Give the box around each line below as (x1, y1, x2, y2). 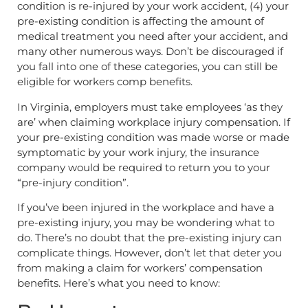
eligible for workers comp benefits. (17, 75, 192, 89)
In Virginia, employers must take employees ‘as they (17, 100, 283, 113)
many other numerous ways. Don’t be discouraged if (17, 45, 283, 58)
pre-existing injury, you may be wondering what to (17, 216, 274, 230)
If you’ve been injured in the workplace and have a (17, 201, 274, 214)
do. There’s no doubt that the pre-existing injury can (17, 231, 282, 245)
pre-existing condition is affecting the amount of (17, 14, 264, 28)
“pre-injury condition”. (17, 175, 129, 189)
